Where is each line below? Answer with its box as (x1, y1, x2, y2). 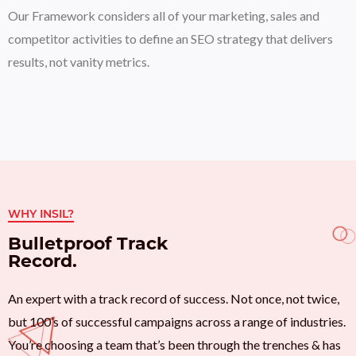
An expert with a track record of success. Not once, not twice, (8, 291, 339, 307)
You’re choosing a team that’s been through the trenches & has (8, 337, 341, 353)
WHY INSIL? (8, 207, 74, 222)
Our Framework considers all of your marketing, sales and (8, 7, 319, 23)
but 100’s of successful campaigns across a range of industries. (8, 314, 346, 330)
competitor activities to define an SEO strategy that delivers (8, 30, 333, 46)
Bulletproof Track (8, 233, 168, 255)
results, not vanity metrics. (8, 53, 149, 69)
